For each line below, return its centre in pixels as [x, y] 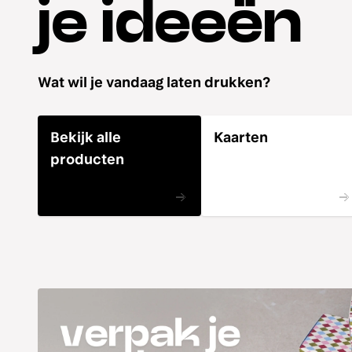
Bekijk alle [86, 137]
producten [87, 159]
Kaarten [241, 137]
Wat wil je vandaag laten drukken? [154, 82]
